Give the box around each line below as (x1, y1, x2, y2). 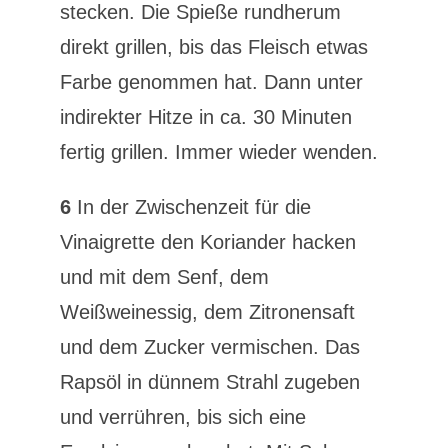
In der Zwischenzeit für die (70, 196, 311, 218)
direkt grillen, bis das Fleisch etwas (59, 36, 368, 58)
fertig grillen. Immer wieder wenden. (59, 141, 378, 163)
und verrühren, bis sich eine (59, 406, 306, 428)
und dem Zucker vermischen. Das (59, 336, 360, 358)
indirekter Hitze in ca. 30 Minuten (59, 106, 352, 128)
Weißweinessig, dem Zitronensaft (59, 301, 355, 323)
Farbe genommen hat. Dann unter (59, 71, 363, 93)
